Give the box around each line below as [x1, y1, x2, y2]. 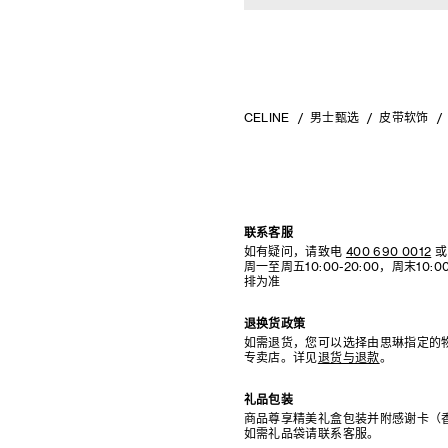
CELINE [243, 110, 290, 125]
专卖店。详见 [243, 350, 318, 365]
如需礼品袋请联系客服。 [243, 426, 380, 441]
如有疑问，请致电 [243, 244, 343, 259]
